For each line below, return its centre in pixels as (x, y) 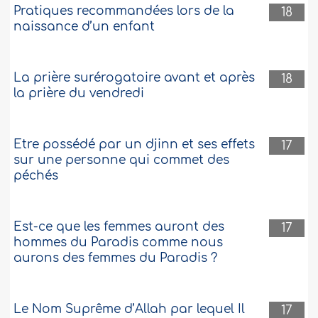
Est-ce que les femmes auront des (119, 227)
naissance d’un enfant (84, 27)
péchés (36, 176)
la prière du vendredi (79, 94)
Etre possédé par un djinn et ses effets (135, 145)
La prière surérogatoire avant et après (135, 78)
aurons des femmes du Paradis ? (116, 258)
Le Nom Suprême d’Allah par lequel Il (130, 309)
